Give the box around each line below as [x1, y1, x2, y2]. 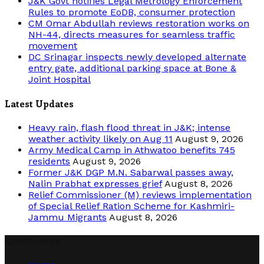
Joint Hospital [28, 73, 91, 85]
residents [28, 156, 70, 167]
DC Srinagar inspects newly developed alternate [28, 51, 246, 62]
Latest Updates [5, 97, 74, 110]
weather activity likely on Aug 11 [28, 133, 173, 145]
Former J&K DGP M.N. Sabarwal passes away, [28, 167, 233, 179]
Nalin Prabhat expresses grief [28, 178, 162, 190]
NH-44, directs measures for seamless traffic [28, 28, 235, 40]
